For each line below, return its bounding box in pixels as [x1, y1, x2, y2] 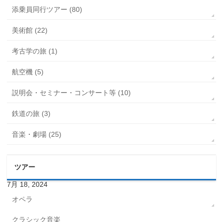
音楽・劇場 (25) [12, 130, 62, 139]
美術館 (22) [12, 26, 48, 35]
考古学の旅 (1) [12, 47, 58, 55]
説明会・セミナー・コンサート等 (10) [12, 89, 131, 97]
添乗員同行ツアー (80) [12, 5, 83, 14]
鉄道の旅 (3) [12, 110, 51, 118]
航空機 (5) [12, 68, 44, 76]
